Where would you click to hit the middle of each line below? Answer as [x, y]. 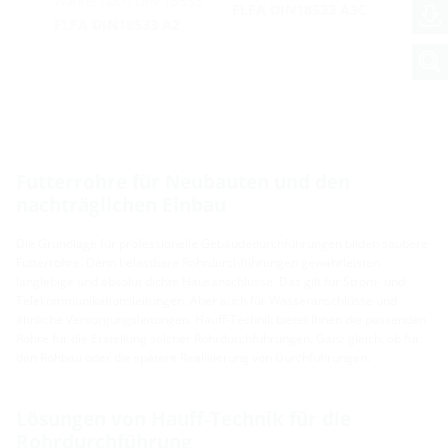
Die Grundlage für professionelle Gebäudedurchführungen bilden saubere [222, 243]
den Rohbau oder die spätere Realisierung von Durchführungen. [193, 357]
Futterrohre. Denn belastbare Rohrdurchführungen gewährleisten [198, 262]
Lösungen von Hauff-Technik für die [183, 418]
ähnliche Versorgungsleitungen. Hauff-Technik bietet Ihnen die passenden [221, 319]
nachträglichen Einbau [121, 204]
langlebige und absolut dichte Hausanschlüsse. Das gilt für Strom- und [210, 281]
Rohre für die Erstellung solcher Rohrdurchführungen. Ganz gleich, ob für [218, 338]
